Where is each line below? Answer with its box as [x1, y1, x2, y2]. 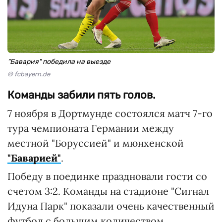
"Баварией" [7, 152, 61, 165]
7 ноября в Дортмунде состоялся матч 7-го [7, 107, 213, 120]
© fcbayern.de [7, 70, 50, 78]
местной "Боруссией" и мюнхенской [7, 137, 184, 150]
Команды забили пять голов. [7, 88, 156, 102]
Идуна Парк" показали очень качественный [7, 200, 215, 213]
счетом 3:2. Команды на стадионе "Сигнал [7, 185, 209, 198]
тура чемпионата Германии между [7, 122, 174, 135]
